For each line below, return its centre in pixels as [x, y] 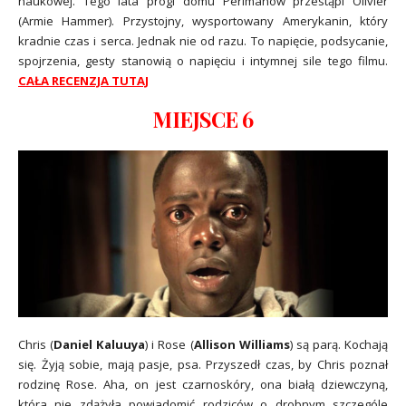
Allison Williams [242, 344]
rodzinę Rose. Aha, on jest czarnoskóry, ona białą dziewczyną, [203, 384]
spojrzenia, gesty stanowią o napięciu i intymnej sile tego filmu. [203, 60]
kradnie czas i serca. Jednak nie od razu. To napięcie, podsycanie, [203, 40]
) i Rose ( [169, 344]
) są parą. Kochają [339, 344]
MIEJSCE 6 [203, 120]
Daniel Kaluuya [100, 344]
